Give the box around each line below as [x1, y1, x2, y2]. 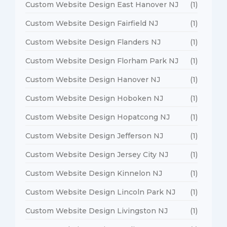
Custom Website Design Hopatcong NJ [25, 112, 170, 122]
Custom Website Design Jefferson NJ [25, 131, 163, 140]
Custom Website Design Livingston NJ [25, 206, 168, 215]
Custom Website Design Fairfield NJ [25, 18, 158, 28]
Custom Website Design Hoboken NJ [25, 93, 163, 103]
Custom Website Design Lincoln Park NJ [25, 187, 175, 197]
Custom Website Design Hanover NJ [25, 74, 160, 84]
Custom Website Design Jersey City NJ [25, 149, 168, 159]
